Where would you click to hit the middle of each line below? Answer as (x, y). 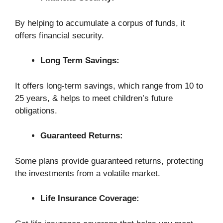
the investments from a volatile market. (88, 173)
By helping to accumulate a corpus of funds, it (100, 23)
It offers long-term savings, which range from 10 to (109, 86)
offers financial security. (59, 35)
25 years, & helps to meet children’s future (94, 98)
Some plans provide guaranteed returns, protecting (109, 161)
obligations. (36, 111)
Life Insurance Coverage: (90, 199)
